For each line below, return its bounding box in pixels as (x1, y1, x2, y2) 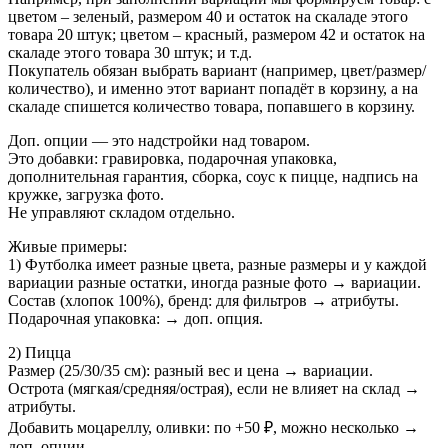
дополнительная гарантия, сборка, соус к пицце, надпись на (8, 168, 418, 186)
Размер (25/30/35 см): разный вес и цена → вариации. (8, 362, 373, 380)
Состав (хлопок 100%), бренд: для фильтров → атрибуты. (8, 292, 399, 310)
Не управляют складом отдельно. (8, 204, 235, 222)
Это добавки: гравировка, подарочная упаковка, (8, 150, 337, 168)
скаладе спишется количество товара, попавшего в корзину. (8, 98, 415, 116)
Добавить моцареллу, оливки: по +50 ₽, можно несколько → (8, 419, 419, 437)
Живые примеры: (8, 238, 127, 256)
